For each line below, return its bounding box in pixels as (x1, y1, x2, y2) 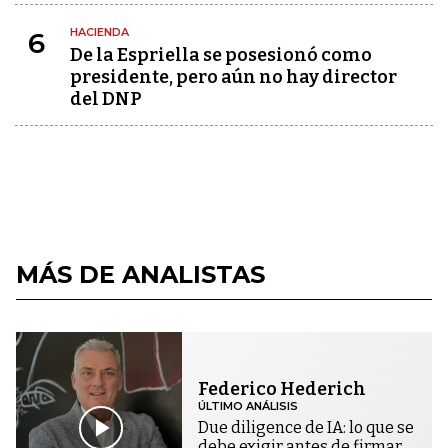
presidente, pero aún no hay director (70, 66, 397, 89)
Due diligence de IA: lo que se (198, 418, 415, 438)
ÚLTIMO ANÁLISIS (198, 399, 299, 414)
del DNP (70, 88, 142, 111)
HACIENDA (70, 25, 129, 40)
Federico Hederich (198, 378, 367, 401)
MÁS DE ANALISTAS (16, 260, 265, 290)
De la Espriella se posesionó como (70, 44, 372, 67)
